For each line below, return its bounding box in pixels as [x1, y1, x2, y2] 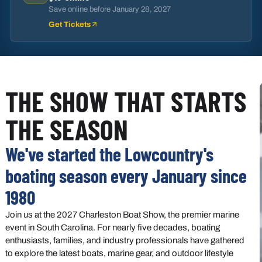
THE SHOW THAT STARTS [5, 84, 246, 119]
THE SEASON [5, 112, 128, 147]
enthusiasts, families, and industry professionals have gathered [5, 236, 244, 246]
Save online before [48, 5, 112, 14]
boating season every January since [5, 164, 247, 187]
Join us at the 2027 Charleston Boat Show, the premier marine [5, 210, 239, 220]
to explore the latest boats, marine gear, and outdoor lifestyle [5, 249, 233, 258]
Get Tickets [48, 19, 91, 29]
